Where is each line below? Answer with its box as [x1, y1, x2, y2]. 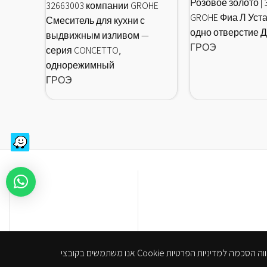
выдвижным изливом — [46, 29, 149, 42]
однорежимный [46, 58, 114, 72]
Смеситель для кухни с [46, 14, 145, 27]
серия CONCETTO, [46, 44, 121, 57]
